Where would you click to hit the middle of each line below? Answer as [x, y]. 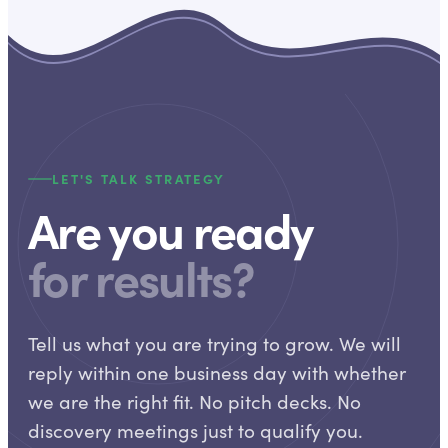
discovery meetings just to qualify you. [195, 430]
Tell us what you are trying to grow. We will [214, 343]
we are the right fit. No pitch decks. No [194, 401]
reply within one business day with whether [217, 372]
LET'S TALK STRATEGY [139, 178]
